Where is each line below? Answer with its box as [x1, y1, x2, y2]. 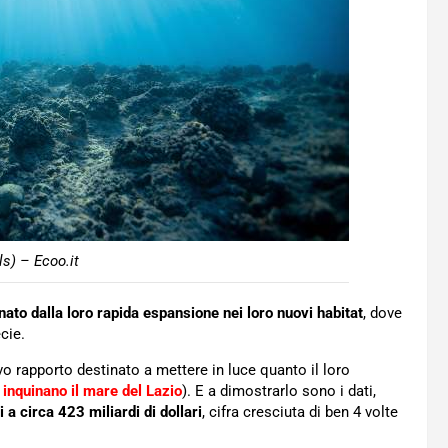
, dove [363, 304, 402, 322]
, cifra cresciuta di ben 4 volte [202, 403, 398, 421]
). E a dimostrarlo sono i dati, [182, 382, 376, 400]
